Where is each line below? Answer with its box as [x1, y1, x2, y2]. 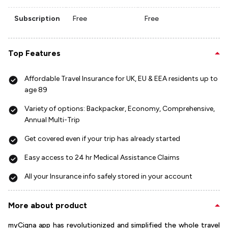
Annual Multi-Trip [24, 116, 80, 125]
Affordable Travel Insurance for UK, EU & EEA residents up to [24, 74, 218, 83]
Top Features [8, 48, 61, 59]
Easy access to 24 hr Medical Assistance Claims [24, 153, 180, 162]
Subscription [14, 14, 60, 23]
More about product [8, 201, 87, 211]
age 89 [24, 85, 47, 95]
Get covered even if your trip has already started [24, 134, 180, 144]
